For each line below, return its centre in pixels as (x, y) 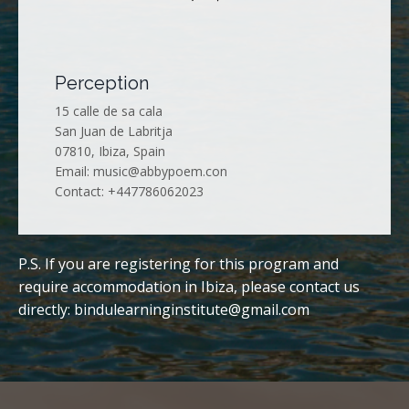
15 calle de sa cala (109, 110)
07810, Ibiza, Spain (110, 151)
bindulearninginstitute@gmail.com (192, 309)
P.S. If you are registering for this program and (178, 263)
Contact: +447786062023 (129, 191)
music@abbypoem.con (160, 171)
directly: (46, 309)
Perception (102, 83)
